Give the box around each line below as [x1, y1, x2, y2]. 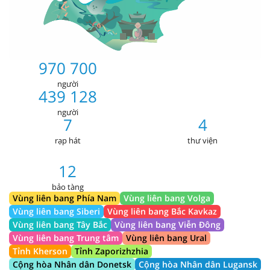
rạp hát [54, 135, 81, 146]
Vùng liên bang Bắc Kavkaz [107, 206, 217, 218]
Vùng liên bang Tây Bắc [13, 219, 107, 231]
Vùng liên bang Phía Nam [13, 192, 116, 204]
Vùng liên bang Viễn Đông [115, 219, 221, 231]
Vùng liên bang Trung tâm [13, 232, 119, 244]
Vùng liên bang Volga [124, 192, 210, 204]
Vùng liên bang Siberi [13, 206, 100, 218]
